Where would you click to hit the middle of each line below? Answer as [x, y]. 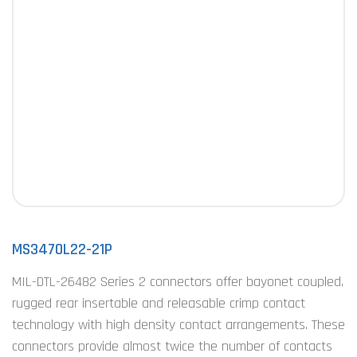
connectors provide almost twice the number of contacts [172, 346]
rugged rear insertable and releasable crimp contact [159, 303]
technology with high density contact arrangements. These [178, 325]
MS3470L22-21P [62, 249]
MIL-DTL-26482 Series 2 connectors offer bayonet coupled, [178, 282]
